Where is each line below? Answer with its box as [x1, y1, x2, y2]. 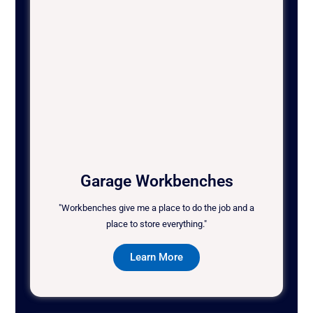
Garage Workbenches [80, 172, 233, 191]
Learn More [130, 251, 183, 264]
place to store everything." [106, 219, 207, 230]
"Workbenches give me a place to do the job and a [59, 203, 254, 214]
